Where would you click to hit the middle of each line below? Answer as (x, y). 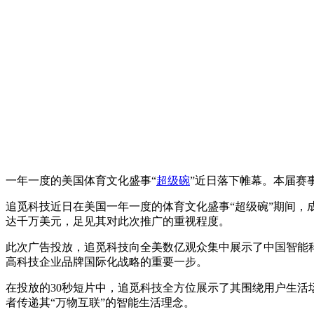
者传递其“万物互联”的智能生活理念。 (100, 302)
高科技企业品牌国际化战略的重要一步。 (107, 261)
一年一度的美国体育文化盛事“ (81, 180)
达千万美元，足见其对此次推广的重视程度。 (118, 221)
